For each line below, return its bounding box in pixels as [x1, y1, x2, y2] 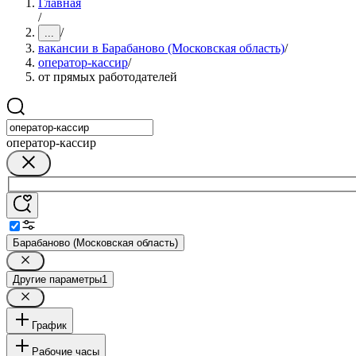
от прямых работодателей [38, 70, 177, 83]
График [32, 319, 67, 331]
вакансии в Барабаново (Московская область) [38, 41, 284, 55]
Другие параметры [13, 273, 102, 285]
